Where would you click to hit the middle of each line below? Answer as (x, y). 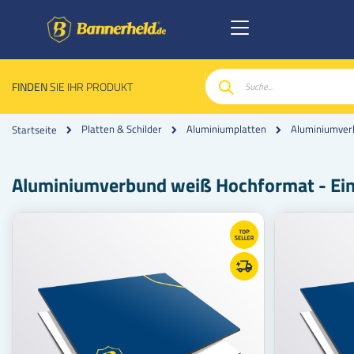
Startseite (34, 129)
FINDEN (30, 86)
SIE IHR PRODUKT (90, 86)
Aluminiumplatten (226, 129)
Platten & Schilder (122, 129)
